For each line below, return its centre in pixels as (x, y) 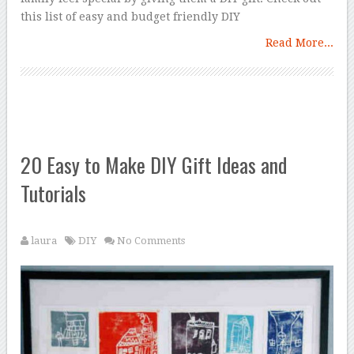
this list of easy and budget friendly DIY (131, 17)
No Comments (151, 241)
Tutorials (54, 193)
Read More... (299, 43)
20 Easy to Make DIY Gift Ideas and (154, 165)
